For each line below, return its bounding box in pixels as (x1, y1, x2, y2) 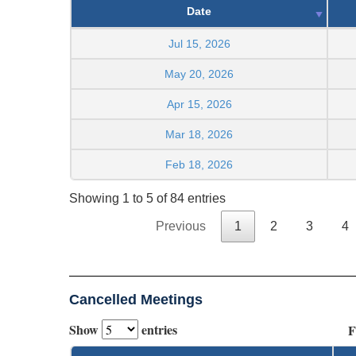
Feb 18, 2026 (165, 157, 233, 171)
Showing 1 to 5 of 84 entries (69, 191, 226, 205)
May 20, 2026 (164, 67, 234, 80)
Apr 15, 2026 (166, 97, 232, 110)
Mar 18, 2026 (165, 127, 233, 141)
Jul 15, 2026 (168, 37, 230, 50)
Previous (156, 219, 206, 233)
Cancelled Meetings (69, 291, 203, 308)
